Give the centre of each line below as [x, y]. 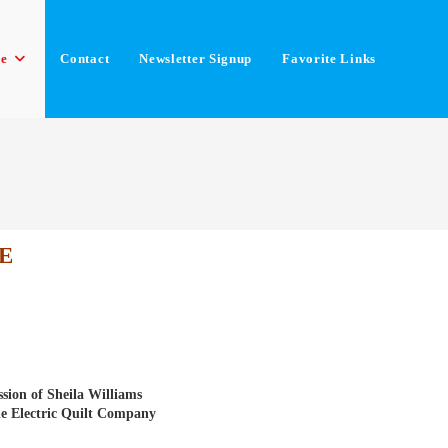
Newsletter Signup [196, 58]
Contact [85, 58]
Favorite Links [329, 58]
